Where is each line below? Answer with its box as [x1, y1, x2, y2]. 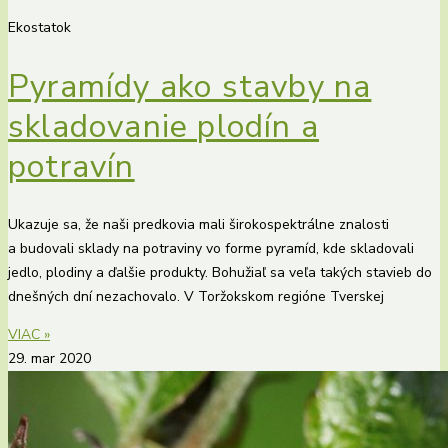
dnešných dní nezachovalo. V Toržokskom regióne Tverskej [8, 287, 384, 307]
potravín [8, 144, 135, 188]
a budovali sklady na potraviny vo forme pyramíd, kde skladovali [8, 239, 414, 259]
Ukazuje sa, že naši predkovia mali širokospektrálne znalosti [8, 215, 389, 235]
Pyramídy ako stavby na [8, 64, 372, 108]
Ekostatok [8, 18, 71, 38]
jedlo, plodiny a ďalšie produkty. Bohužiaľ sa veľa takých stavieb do [8, 263, 432, 283]
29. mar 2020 [8, 349, 91, 369]
